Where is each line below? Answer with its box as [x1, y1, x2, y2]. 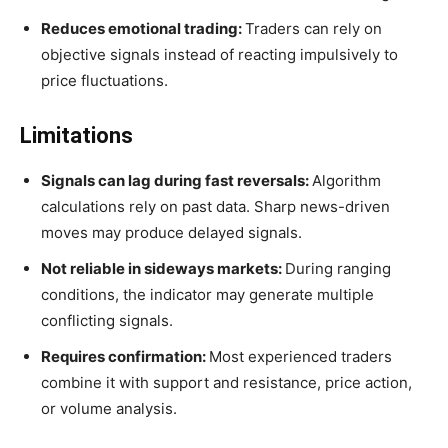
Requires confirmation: [41, 347, 209, 367]
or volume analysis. [41, 399, 177, 419]
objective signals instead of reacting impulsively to [41, 45, 398, 65]
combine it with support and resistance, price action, [41, 373, 412, 393]
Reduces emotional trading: [41, 19, 245, 39]
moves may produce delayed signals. [41, 223, 302, 243]
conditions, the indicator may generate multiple [41, 285, 374, 305]
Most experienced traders [209, 347, 392, 367]
